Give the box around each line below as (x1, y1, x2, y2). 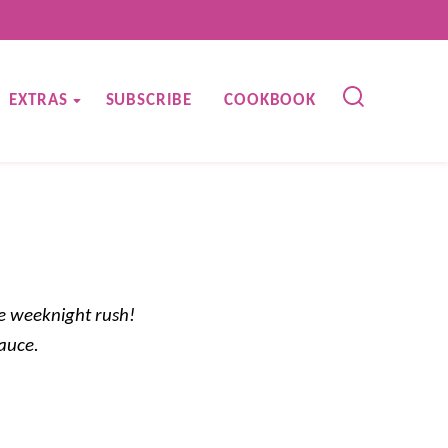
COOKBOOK (224, 92, 316, 109)
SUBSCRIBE (105, 92, 193, 109)
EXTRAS (9, 92, 68, 109)
